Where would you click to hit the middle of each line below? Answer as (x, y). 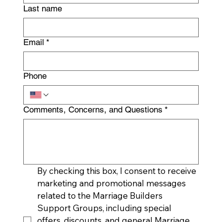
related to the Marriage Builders (100, 196)
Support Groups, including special (105, 208)
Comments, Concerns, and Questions (93, 110)
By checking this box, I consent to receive (117, 171)
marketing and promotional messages (112, 183)
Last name (43, 9)
